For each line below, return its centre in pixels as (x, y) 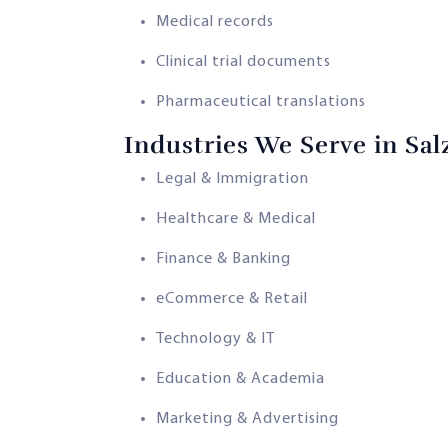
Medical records (215, 21)
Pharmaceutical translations (261, 101)
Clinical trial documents (243, 61)
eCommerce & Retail (232, 298)
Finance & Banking (223, 258)
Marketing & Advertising (247, 418)
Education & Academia (240, 378)
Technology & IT (215, 338)
